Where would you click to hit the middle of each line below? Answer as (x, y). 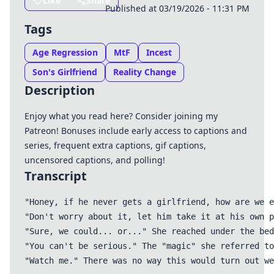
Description (60, 91)
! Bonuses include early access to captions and (152, 131)
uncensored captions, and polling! (95, 160)
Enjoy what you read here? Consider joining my (121, 116)
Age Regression (65, 53)
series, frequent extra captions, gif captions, (115, 146)
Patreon (40, 131)
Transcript (56, 176)
